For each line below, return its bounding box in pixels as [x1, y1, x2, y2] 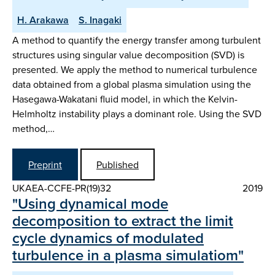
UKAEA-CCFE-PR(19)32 [12, 180, 111, 195]
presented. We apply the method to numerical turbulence [12, 62, 257, 76]
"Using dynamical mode [12, 192, 168, 214]
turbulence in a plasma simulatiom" [12, 244, 244, 266]
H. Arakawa [17, 12, 69, 27]
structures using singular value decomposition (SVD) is [12, 47, 244, 61]
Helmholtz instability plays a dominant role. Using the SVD [12, 106, 261, 120]
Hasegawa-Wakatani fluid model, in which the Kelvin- [12, 91, 238, 106]
